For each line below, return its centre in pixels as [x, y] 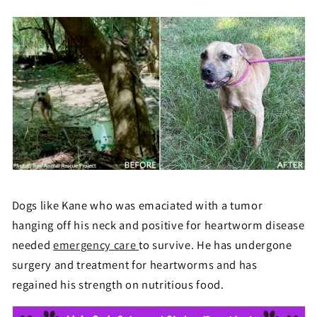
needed [33, 244]
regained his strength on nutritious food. [118, 284]
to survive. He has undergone [215, 244]
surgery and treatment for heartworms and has [134, 264]
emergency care [96, 244]
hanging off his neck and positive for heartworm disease [158, 225]
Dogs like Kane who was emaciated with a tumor [137, 205]
